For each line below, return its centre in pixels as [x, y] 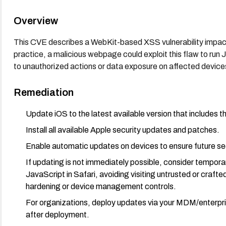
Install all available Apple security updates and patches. [122, 130]
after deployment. [57, 214]
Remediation [43, 92]
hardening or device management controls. [101, 186]
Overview [36, 20]
